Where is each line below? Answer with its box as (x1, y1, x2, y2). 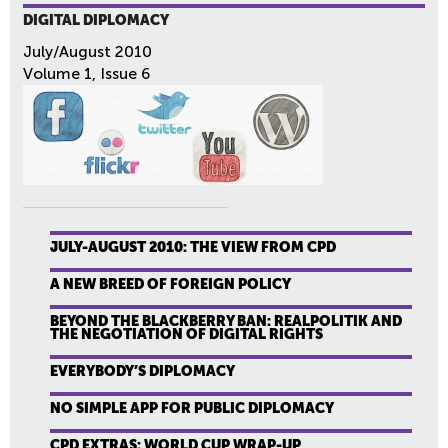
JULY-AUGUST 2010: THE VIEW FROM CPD (50, 238, 336, 255)
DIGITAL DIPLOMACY (23, 11, 169, 28)
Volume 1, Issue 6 (23, 63, 150, 83)
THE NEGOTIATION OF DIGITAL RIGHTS (50, 325, 323, 342)
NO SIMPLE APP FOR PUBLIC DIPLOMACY (50, 399, 334, 416)
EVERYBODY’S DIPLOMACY (50, 362, 235, 379)
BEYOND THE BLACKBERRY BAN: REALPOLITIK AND (50, 312, 402, 329)
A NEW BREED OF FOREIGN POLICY (50, 275, 291, 292)
